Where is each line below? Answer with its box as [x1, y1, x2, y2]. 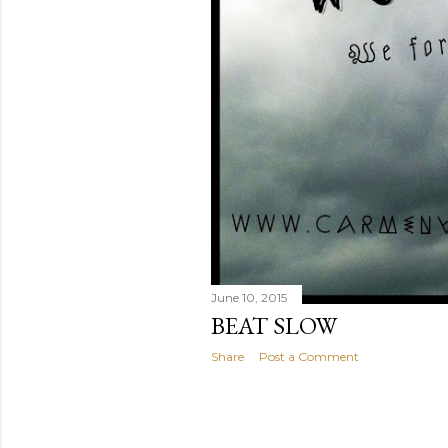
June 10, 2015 [211, 290, 287, 305]
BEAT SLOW [211, 310, 337, 341]
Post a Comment [259, 349, 359, 364]
